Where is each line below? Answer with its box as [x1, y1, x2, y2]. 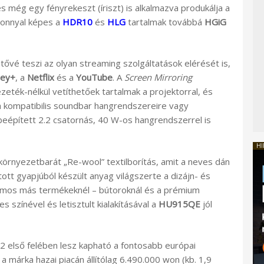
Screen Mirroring [124, 71, 192, 84]
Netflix [27, 71, 54, 84]
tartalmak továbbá [126, 15, 204, 28]
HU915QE [159, 197, 200, 210]
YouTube [76, 71, 113, 84]
